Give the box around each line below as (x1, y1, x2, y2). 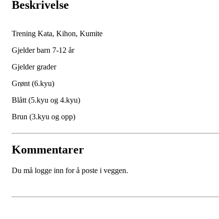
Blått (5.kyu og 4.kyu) (12, 95, 80, 104)
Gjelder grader (12, 62, 58, 71)
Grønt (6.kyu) (12, 79, 54, 88)
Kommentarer (12, 143, 84, 156)
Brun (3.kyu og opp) (12, 112, 75, 121)
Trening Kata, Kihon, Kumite (12, 29, 103, 38)
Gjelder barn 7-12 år (12, 45, 74, 54)
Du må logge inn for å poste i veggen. (12, 166, 128, 175)
